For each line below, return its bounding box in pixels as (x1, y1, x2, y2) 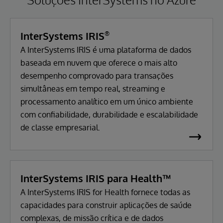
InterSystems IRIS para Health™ (20, 171, 171, 185)
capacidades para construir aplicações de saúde (20, 200, 192, 210)
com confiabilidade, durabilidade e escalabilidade (20, 109, 198, 119)
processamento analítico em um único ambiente (20, 96, 193, 107)
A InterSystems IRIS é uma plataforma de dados (20, 44, 191, 55)
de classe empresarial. (20, 122, 100, 132)
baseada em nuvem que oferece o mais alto (20, 57, 177, 68)
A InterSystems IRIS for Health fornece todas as (20, 187, 190, 197)
